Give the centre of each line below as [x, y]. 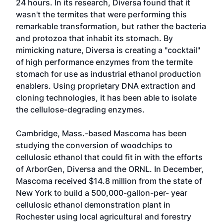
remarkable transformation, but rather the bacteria [111, 26]
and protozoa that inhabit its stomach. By [94, 38]
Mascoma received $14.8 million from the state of [109, 181]
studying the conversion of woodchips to [94, 145]
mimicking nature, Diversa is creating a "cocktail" [108, 50]
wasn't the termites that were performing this [101, 14]
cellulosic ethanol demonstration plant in [93, 205]
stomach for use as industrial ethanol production [109, 74]
